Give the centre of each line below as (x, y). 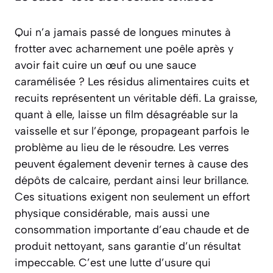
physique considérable (72, 214)
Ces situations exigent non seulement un (119, 197)
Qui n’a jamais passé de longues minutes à (123, 33)
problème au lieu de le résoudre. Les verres (122, 148)
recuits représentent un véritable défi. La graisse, (136, 98)
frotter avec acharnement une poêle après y (124, 49)
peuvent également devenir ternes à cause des (132, 164)
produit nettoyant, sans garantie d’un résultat (128, 246)
